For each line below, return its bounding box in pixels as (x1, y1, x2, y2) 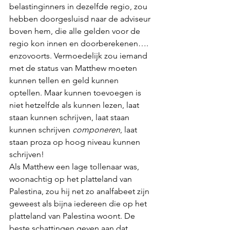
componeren (72, 125, 120, 135)
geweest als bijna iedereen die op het (9, 199, 149, 208)
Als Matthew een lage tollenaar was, (9, 162, 141, 171)
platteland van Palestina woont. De (9, 211, 137, 221)
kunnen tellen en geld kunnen (9, 75, 121, 85)
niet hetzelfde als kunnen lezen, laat (9, 100, 141, 110)
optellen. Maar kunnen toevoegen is (9, 88, 143, 98)
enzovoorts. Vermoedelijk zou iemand (9, 51, 149, 61)
